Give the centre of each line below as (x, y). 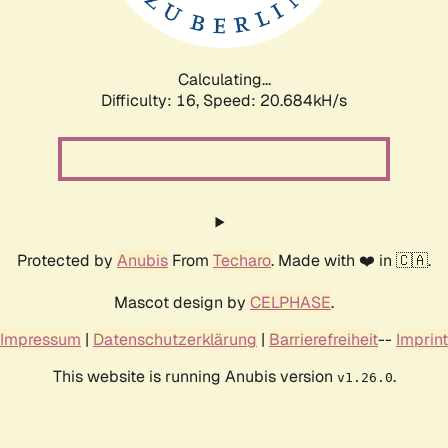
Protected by (67, 260)
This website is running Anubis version (194, 376)
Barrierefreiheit (323, 339)
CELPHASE (290, 302)
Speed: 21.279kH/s (275, 100)
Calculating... (224, 79)
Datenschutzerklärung (175, 339)
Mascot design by (182, 302)
